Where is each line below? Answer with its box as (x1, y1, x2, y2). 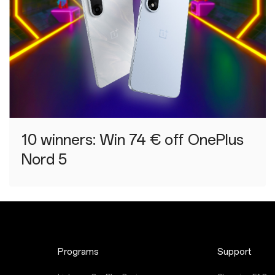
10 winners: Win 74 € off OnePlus (21, 131, 244, 149)
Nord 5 (21, 150, 67, 169)
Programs (58, 247, 99, 258)
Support (217, 247, 252, 258)
